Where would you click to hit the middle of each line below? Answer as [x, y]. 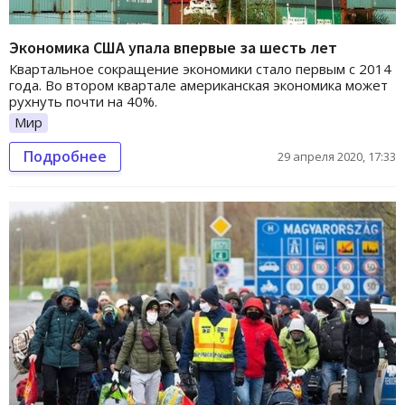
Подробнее [65, 156]
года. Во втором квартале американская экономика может [198, 85]
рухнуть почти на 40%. [83, 102]
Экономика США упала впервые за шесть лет [173, 48]
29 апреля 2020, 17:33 [337, 156]
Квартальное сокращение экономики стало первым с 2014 [200, 69]
